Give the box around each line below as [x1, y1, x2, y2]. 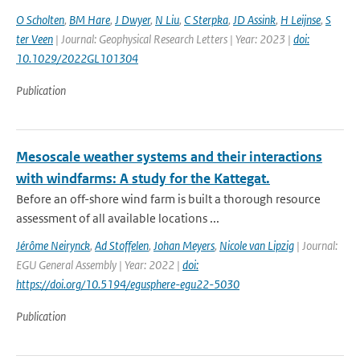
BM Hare [69, 12, 110, 27]
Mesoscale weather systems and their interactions [16, 148, 322, 166]
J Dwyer [115, 12, 150, 27]
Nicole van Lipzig [219, 238, 294, 253]
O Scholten [16, 12, 64, 27]
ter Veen [16, 31, 53, 47]
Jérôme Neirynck [16, 238, 90, 253]
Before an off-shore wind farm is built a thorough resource [16, 191, 321, 207]
